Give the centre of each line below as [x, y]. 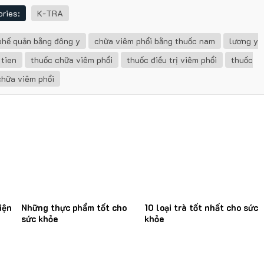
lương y [244, 41]
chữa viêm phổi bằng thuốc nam [155, 41]
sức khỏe [39, 218]
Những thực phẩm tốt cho [74, 207]
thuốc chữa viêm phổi [72, 60]
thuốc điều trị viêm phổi [172, 60]
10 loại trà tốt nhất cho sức [201, 207]
